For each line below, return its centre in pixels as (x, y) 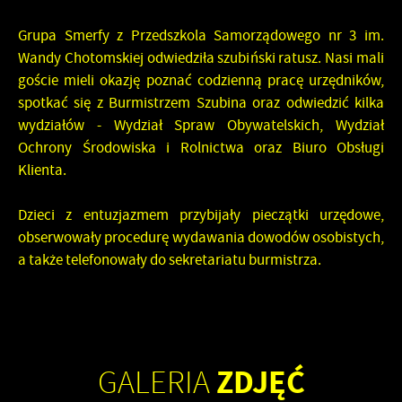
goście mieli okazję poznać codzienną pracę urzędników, (201, 80)
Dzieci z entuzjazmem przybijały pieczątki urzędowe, (201, 215)
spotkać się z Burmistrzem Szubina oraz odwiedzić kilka (201, 103)
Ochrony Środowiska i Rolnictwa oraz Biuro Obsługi (201, 148)
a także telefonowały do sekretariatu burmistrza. (170, 260)
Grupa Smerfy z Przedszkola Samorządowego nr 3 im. (201, 35)
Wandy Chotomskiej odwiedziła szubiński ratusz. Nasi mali (201, 58)
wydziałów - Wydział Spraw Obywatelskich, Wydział (201, 125)
